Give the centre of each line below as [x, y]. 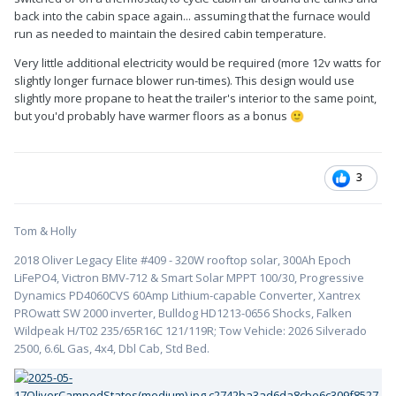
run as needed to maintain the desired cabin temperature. [170, 33]
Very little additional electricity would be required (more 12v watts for [198, 62]
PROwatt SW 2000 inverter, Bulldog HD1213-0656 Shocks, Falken [183, 312]
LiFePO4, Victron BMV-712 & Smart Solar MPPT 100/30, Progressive [189, 277]
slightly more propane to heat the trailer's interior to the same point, [195, 98]
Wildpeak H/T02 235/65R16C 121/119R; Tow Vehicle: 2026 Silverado [190, 330]
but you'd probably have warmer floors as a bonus [152, 115]
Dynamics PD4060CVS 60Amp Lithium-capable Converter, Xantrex [187, 295]
